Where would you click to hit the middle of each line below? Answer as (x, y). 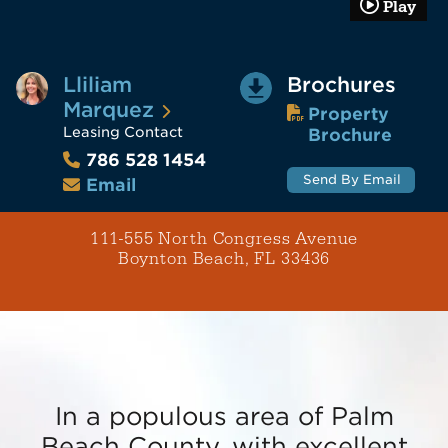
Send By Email (351, 179)
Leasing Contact (122, 132)
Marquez (108, 110)
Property (349, 113)
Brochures (341, 85)
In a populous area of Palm (224, 415)
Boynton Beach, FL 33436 (224, 258)
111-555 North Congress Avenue (224, 238)
